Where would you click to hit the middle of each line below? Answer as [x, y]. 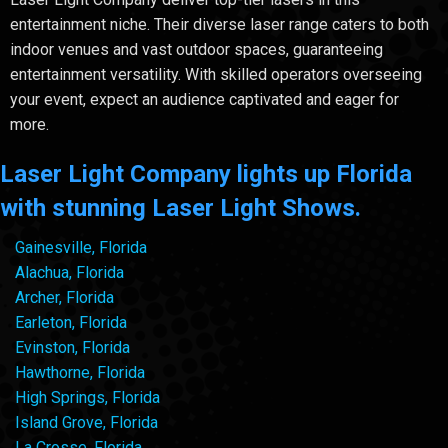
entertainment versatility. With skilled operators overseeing [216, 74]
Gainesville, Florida [81, 247]
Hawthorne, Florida [80, 372]
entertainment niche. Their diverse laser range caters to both [219, 24]
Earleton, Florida [71, 322]
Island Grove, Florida [86, 422]
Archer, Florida [64, 297]
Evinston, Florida [72, 347]
